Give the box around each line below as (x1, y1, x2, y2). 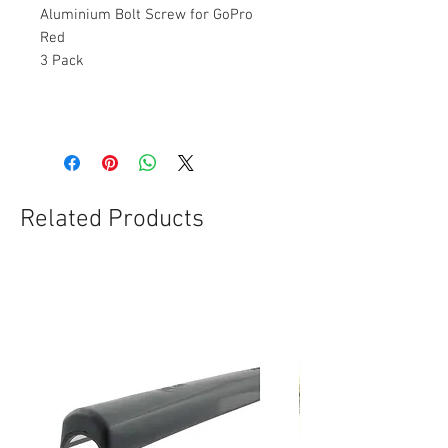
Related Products (20, 204, 204, 235)
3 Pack (40, 51, 84, 70)
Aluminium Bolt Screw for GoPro (40, 5, 253, 24)
